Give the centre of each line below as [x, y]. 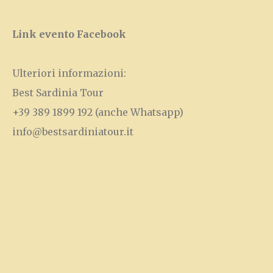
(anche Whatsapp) [138, 112]
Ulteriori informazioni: [69, 73]
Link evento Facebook [69, 34]
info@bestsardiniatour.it [73, 132]
